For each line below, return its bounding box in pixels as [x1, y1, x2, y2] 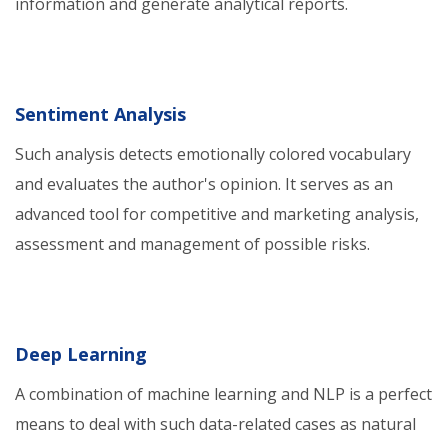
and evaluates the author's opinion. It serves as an [15, 173, 393, 195]
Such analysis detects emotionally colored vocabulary [15, 143, 411, 165]
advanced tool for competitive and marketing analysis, [15, 203, 419, 225]
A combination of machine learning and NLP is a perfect [15, 383, 432, 405]
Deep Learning [15, 342, 147, 366]
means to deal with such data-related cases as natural [15, 413, 416, 435]
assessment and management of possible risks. [15, 233, 370, 255]
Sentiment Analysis [15, 102, 186, 126]
